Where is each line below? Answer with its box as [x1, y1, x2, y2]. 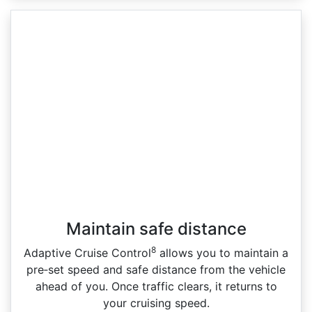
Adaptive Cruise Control [24, 245, 151, 260]
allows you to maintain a [156, 245, 288, 260]
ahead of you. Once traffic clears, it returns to [35, 279, 277, 293]
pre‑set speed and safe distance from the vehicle [26, 262, 286, 276]
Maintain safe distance [65, 218, 247, 239]
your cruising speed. [102, 295, 210, 310]
